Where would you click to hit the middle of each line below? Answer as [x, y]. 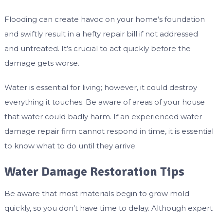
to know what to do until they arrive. [70, 145]
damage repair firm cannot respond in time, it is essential [109, 131]
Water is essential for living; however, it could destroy [100, 87]
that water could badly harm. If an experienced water [103, 116]
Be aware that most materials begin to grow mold [97, 193]
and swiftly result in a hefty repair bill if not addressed [101, 34]
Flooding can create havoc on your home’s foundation [104, 19]
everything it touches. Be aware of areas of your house [104, 102]
